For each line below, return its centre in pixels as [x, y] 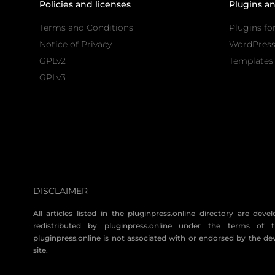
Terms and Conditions [86, 27]
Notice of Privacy [75, 44]
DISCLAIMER [60, 191]
